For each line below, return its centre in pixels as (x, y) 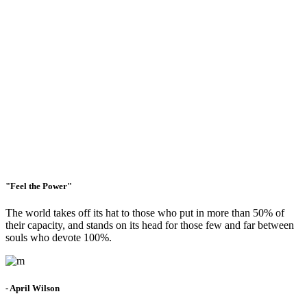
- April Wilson (33, 288)
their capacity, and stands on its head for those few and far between (150, 225)
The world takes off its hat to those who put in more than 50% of (145, 213)
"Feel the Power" (39, 186)
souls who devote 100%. (59, 238)
